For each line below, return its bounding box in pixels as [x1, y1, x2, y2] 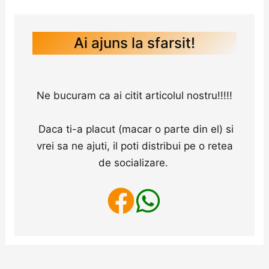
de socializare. [98, 156, 171, 169]
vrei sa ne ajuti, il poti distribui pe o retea [36, 139, 233, 152]
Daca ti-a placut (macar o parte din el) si [35, 122, 234, 135]
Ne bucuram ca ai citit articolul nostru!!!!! [37, 89, 232, 102]
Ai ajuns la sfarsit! [74, 34, 195, 52]
